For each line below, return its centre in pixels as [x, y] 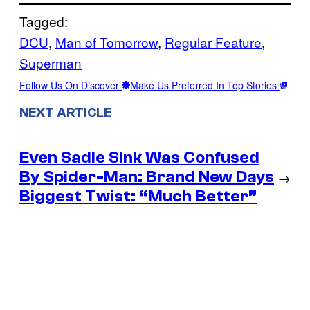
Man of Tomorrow [107, 42]
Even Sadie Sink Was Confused [139, 157]
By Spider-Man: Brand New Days [147, 176]
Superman [51, 63]
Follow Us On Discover [71, 85]
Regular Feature [213, 42]
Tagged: [44, 21]
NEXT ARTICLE [65, 112]
